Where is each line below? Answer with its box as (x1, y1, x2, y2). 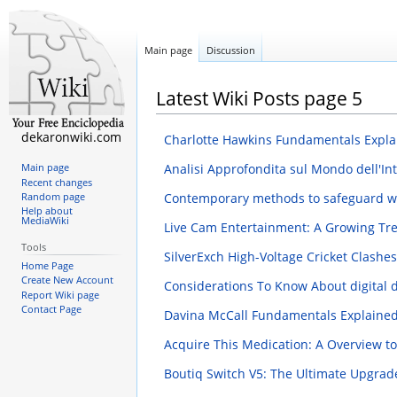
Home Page (20, 260, 74, 272)
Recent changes (20, 175, 92, 189)
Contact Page (20, 302, 82, 315)
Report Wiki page (20, 288, 99, 301)
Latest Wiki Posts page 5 (156, 86, 362, 111)
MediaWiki (20, 214, 69, 228)
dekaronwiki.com (21, 128, 121, 145)
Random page (20, 190, 85, 203)
